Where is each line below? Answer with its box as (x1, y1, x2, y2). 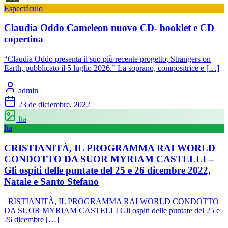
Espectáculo (4, 4, 43, 13)
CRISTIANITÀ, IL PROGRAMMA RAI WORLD (4, 142, 215, 153)
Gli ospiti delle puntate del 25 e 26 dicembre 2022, (4, 164, 211, 176)
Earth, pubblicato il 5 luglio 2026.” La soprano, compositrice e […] (4, 64, 219, 73)
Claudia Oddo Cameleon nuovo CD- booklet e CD (4, 22, 214, 34)
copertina (4, 34, 43, 45)
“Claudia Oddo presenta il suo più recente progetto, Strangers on (4, 54, 211, 64)
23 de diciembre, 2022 (18, 100, 90, 109)
